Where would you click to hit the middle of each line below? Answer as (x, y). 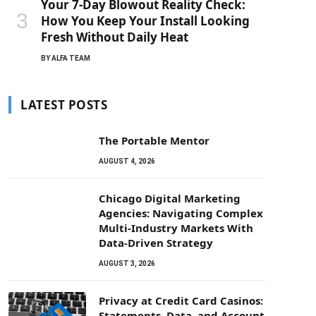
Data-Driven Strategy (156, 243)
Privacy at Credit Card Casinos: (181, 300)
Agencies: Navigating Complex (181, 213)
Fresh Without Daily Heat (115, 37)
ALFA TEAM (71, 58)
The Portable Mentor (154, 140)
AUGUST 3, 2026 (127, 263)
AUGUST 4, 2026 (127, 161)
